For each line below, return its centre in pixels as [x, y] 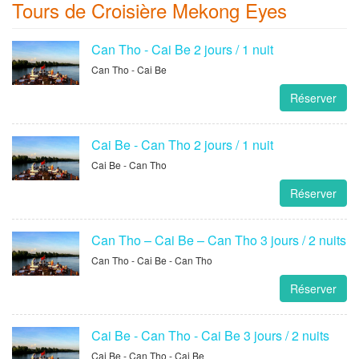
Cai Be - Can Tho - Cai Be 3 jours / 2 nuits [210, 335]
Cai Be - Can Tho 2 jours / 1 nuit [182, 144]
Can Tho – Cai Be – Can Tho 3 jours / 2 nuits [218, 240]
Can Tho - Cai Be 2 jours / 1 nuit [182, 49]
